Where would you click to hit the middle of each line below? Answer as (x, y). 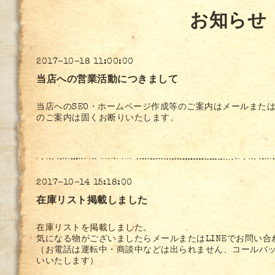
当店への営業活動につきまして (107, 81)
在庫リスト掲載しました (92, 202)
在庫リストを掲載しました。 (94, 229)
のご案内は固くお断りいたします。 (107, 119)
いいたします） (68, 262)
